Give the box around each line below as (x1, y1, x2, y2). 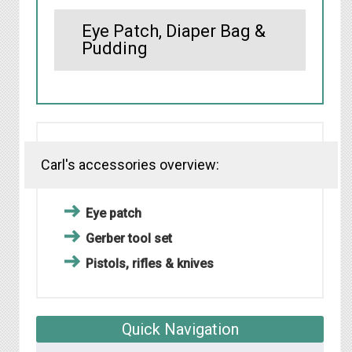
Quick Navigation (121, 320, 239, 339)
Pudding (82, 38, 148, 59)
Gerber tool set (86, 231, 172, 247)
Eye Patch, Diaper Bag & (82, 21, 266, 42)
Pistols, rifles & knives (86, 256, 214, 272)
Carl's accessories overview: (41, 156, 219, 174)
